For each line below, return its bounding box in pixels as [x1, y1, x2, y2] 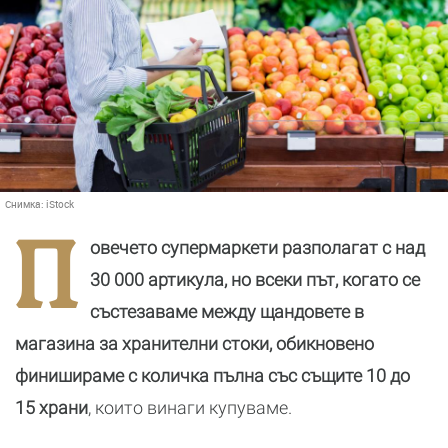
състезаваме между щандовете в [90, 301, 364, 322]
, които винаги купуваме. [88, 397, 292, 418]
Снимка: [5, 197, 46, 211]
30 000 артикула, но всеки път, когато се [90, 269, 420, 290]
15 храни [15, 397, 88, 418]
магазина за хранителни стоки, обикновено [15, 333, 374, 354]
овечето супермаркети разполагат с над [90, 237, 425, 258]
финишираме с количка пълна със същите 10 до [15, 365, 410, 386]
